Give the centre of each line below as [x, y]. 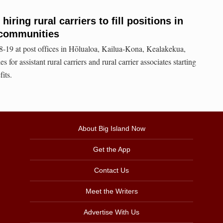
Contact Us [111, 170]
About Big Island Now [111, 129]
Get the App [111, 150]
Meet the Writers [111, 191]
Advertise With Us [111, 212]
